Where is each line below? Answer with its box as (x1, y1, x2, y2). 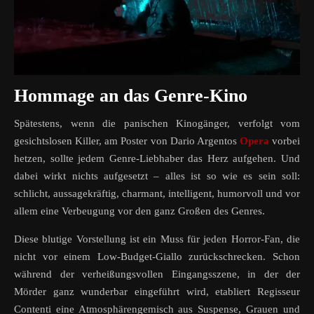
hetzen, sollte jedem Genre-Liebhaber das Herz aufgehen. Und (14, 152, 300, 164)
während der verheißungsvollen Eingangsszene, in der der (14, 268, 300, 280)
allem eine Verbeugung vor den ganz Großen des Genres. (14, 205, 265, 217)
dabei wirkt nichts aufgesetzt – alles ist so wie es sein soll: (14, 170, 300, 182)
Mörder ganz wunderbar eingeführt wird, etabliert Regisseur (14, 285, 300, 297)
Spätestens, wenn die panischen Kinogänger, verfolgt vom (14, 117, 300, 129)
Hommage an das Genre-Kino (14, 85, 247, 106)
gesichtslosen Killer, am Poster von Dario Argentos (14, 135, 237, 146)
